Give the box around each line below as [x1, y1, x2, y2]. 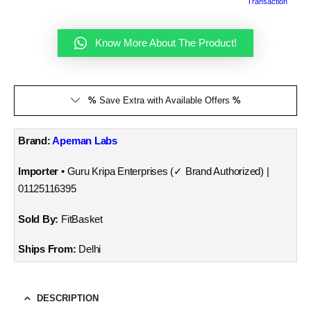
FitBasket [61, 213, 103, 225]
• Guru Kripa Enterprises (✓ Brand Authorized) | [58, 165, 269, 177]
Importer [18, 165, 59, 177]
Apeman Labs [52, 135, 118, 147]
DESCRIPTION [37, 293, 99, 304]
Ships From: [18, 244, 79, 255]
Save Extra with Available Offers [96, 94, 233, 106]
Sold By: [18, 213, 61, 225]
